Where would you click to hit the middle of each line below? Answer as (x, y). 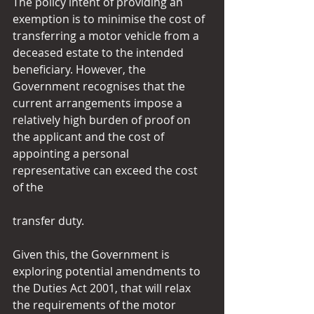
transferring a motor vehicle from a (107, 36)
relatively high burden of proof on (103, 120)
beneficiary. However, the (81, 69)
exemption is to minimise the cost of (110, 19)
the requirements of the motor (96, 305)
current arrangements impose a (99, 103)
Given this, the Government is (93, 254)
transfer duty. (48, 221)
